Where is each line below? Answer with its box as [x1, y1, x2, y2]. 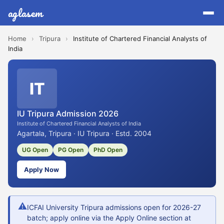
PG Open [58, 146, 83, 153]
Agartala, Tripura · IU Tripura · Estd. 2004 [17, 129, 151, 137]
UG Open [22, 146, 48, 153]
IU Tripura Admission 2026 [17, 108, 118, 118]
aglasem [8, 4, 43, 21]
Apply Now [24, 165, 59, 173]
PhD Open [93, 146, 122, 153]
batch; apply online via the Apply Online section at [27, 213, 191, 222]
